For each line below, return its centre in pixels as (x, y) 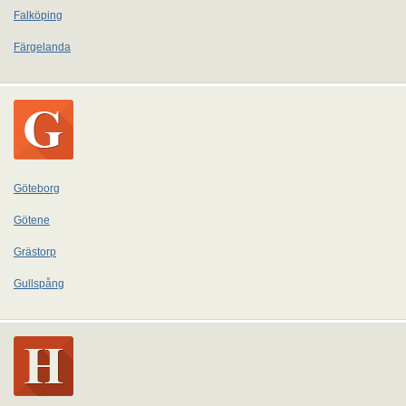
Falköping (38, 15)
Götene (32, 220)
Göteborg (37, 188)
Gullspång (39, 284)
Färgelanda (42, 47)
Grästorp (35, 252)
